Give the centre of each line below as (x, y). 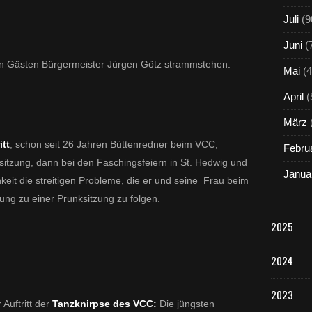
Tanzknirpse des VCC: (104, 304)
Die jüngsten (186, 304)
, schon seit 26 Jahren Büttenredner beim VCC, (114, 144)
